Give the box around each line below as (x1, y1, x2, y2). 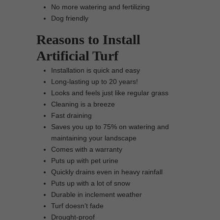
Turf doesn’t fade (51, 202, 104, 210)
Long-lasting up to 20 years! (51, 78, 138, 85)
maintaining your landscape (51, 134, 137, 142)
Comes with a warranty (51, 145, 122, 153)
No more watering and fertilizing (51, 3, 150, 11)
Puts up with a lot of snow (51, 179, 130, 187)
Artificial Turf (36, 48, 118, 63)
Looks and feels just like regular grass (51, 89, 168, 97)
